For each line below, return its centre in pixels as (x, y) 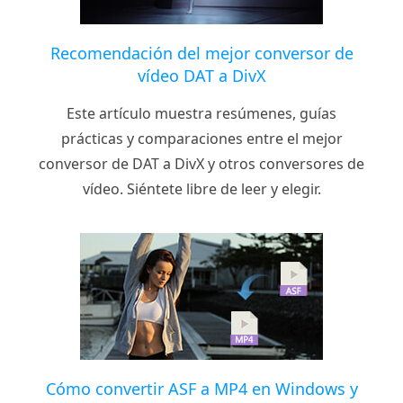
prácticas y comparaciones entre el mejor (201, 138)
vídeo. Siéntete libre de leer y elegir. (201, 188)
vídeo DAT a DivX (201, 75)
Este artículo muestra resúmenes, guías (201, 113)
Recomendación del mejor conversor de (201, 53)
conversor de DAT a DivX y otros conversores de (201, 163)
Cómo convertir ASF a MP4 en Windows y (201, 388)
